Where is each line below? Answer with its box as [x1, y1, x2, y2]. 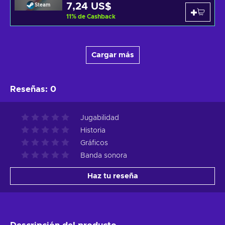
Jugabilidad [80, 115, 119, 122]
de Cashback [78, 14, 116, 20]
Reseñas [10, 85, 45, 94]
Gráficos [80, 140, 108, 147]
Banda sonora [80, 152, 127, 160]
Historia [80, 127, 105, 135]
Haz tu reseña [87, 172, 138, 180]
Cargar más [91, 51, 134, 59]
